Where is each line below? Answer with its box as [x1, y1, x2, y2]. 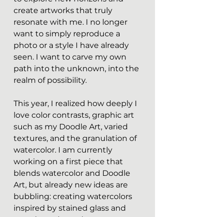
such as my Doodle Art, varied [14, 122, 130, 131]
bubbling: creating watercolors [14, 192, 134, 201]
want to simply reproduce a [14, 29, 122, 38]
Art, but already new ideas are [14, 180, 130, 189]
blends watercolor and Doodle [14, 169, 132, 178]
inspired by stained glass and [14, 203, 128, 213]
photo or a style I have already [14, 41, 131, 50]
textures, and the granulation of [14, 134, 139, 143]
